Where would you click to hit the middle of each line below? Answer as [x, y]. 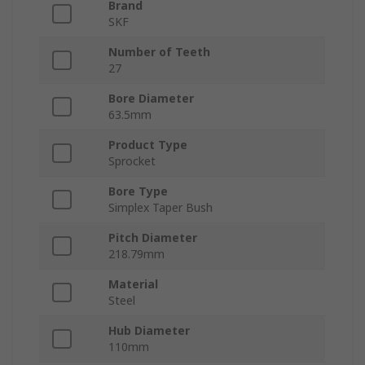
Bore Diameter [151, 99]
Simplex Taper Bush [161, 208]
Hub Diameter [149, 331]
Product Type [148, 145]
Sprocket [132, 161]
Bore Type [138, 191]
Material [133, 284]
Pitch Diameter [153, 238]
